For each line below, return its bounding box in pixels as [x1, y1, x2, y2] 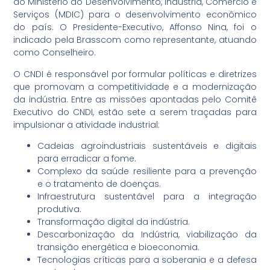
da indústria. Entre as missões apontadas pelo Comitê [13, 93, 257, 105]
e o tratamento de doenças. [37, 178, 162, 190]
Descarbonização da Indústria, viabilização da [37, 228, 257, 241]
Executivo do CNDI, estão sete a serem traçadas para [13, 105, 257, 118]
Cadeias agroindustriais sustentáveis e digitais [37, 140, 257, 152]
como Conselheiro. [13, 46, 96, 59]
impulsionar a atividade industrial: [13, 118, 160, 131]
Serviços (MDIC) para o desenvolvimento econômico [13, 8, 257, 21]
